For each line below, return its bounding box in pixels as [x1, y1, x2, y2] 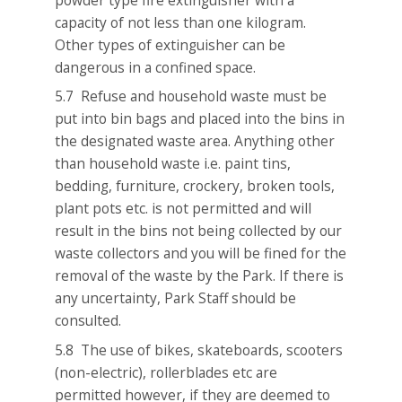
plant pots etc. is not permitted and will [55, 198, 312, 219]
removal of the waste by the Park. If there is [55, 266, 345, 286]
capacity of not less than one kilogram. [55, 12, 307, 32]
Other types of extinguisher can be [55, 34, 286, 55]
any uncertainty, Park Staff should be [55, 288, 297, 309]
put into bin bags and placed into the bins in [55, 109, 345, 129]
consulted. [55, 310, 122, 331]
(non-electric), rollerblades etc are [55, 362, 278, 382]
